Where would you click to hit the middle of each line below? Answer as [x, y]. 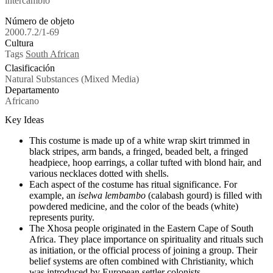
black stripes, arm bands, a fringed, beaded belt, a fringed [139, 152]
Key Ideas [24, 120]
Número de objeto [40, 21]
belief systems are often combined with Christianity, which [141, 261]
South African [52, 54]
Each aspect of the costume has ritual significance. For [133, 185]
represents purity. [62, 218]
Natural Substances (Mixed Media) [72, 79]
